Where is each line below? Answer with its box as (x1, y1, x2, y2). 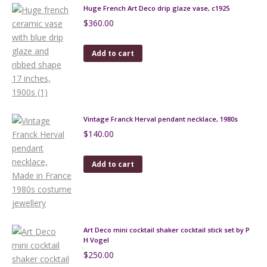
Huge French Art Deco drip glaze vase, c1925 (83, 4, 229, 13)
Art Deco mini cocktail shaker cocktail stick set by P (83, 225, 250, 234)
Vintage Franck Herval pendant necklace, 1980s (83, 114, 238, 123)
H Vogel (83, 235, 109, 244)
